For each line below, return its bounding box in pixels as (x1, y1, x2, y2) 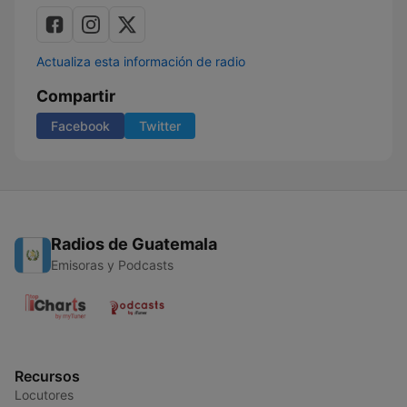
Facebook (51, 118, 110, 134)
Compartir (36, 86, 115, 105)
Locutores (15, 387, 74, 402)
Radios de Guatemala (51, 234, 217, 253)
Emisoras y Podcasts (51, 257, 174, 273)
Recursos (15, 367, 80, 385)
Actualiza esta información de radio (36, 54, 245, 69)
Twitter (139, 118, 181, 134)
